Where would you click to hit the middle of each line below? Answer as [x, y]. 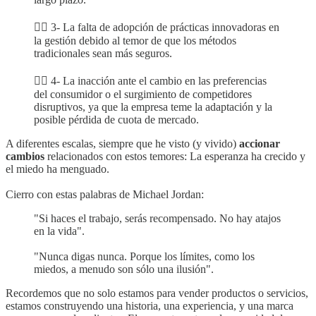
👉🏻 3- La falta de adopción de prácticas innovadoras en [157, 28]
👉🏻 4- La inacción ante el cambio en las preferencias [150, 81]
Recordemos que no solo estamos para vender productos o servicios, [157, 293]
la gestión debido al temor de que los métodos [135, 41]
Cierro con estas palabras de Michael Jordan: [105, 195]
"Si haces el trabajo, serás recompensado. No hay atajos [157, 219]
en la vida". [59, 231]
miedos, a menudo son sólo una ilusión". [124, 269]
